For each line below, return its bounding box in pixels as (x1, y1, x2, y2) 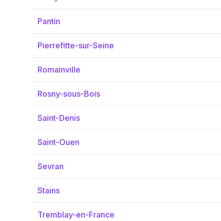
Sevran (37, 161, 64, 171)
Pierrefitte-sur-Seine (37, 40, 114, 50)
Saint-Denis (37, 113, 80, 123)
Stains (37, 185, 60, 195)
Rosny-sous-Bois (37, 89, 100, 99)
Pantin (37, 16, 60, 26)
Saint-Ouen (37, 137, 79, 147)
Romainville (37, 65, 80, 74)
